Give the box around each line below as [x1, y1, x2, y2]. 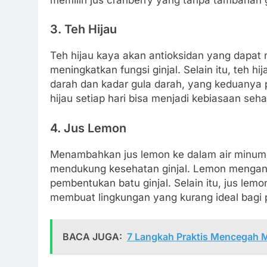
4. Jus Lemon [50, 120, 126, 135]
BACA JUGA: [63, 231, 122, 243]
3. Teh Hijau [50, 22, 117, 37]
